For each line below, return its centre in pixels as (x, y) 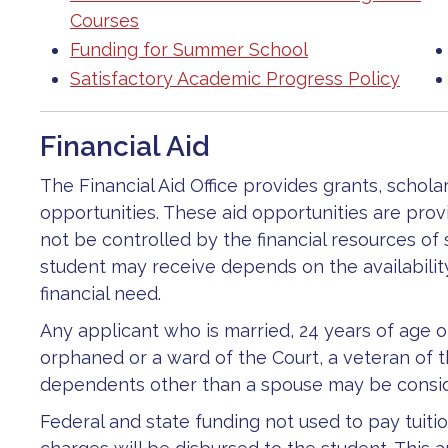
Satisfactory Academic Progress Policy (235, 78)
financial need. (100, 293)
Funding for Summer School (189, 49)
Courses (104, 20)
